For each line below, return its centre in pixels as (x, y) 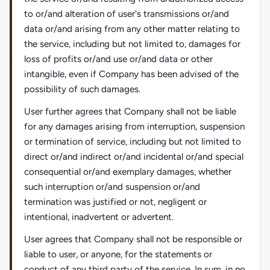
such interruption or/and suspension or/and (112, 187)
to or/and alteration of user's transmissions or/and (127, 14)
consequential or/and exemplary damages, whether (128, 172)
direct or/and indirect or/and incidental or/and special (134, 157)
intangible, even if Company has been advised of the (131, 74)
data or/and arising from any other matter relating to (132, 29)
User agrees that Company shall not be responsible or (133, 239)
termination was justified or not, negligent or (115, 202)
